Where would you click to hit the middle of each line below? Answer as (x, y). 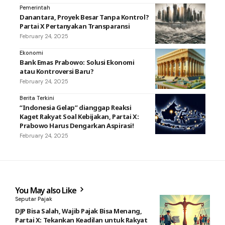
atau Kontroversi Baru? (57, 71)
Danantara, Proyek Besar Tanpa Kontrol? (84, 17)
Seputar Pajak (34, 199)
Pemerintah (35, 7)
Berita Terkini (37, 98)
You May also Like (47, 190)
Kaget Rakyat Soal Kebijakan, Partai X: (79, 116)
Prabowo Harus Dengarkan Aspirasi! (77, 125)
